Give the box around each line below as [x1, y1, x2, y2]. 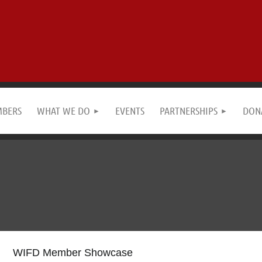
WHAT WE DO [37, 104, 90, 117]
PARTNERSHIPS [160, 104, 218, 117]
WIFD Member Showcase [12, 247, 133, 258]
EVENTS [115, 104, 144, 117]
